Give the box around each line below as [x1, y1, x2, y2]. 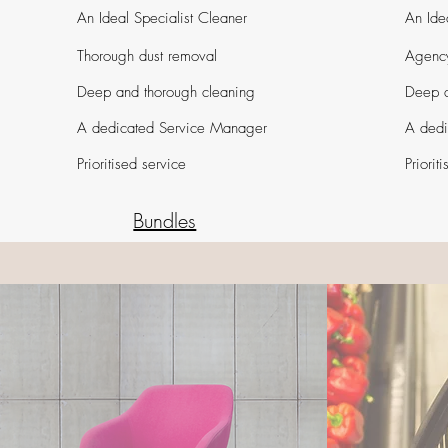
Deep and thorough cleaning [77, 82, 256, 102]
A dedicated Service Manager [77, 118, 268, 138]
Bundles [133, 207, 197, 234]
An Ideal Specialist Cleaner [77, 8, 248, 28]
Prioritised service [77, 154, 187, 174]
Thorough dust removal [77, 46, 218, 66]
